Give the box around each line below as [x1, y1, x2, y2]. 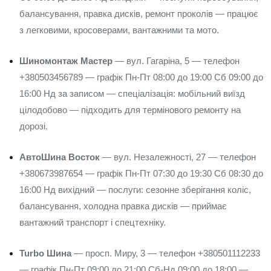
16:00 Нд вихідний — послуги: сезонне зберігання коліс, [19, 184, 251, 195]
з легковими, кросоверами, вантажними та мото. [19, 25, 219, 35]
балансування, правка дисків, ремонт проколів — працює [19, 8, 258, 19]
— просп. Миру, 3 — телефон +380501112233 [71, 248, 260, 258]
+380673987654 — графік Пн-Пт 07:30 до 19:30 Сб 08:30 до [19, 168, 263, 178]
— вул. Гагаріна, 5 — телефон [113, 56, 240, 66]
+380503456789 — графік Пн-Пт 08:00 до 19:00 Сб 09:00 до [19, 72, 263, 82]
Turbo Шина [19, 248, 71, 258]
